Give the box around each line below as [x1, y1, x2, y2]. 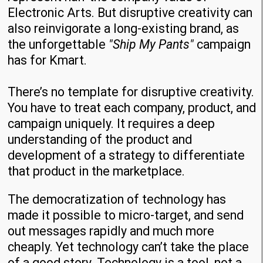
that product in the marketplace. [8, 164, 186, 179]
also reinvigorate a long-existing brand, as [8, 21, 240, 36]
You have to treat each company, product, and [8, 100, 257, 116]
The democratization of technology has [8, 192, 227, 207]
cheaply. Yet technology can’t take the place [8, 240, 249, 255]
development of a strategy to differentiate [8, 148, 245, 163]
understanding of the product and [8, 132, 193, 147]
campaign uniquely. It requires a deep [8, 116, 215, 131]
